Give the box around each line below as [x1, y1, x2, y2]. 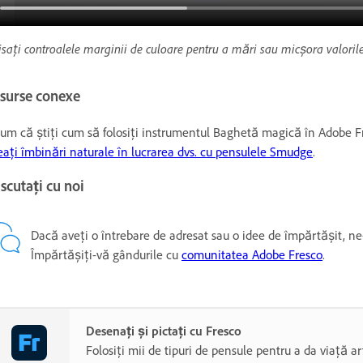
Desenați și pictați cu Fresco [86, 322, 241, 339]
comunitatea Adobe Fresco [181, 246, 322, 263]
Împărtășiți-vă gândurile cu [31, 246, 181, 263]
